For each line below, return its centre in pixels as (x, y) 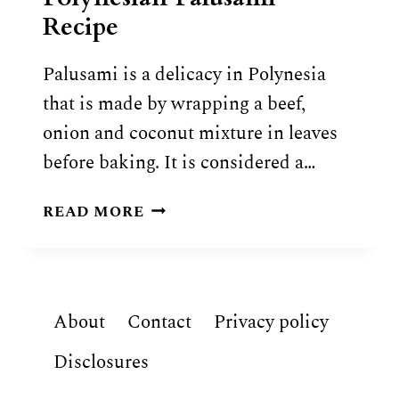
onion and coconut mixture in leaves (190, 133)
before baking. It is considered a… (179, 163)
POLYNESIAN (198, 207)
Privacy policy (272, 322)
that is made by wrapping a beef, (174, 104)
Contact (160, 322)
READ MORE (94, 212)
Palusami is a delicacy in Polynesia (184, 74)
